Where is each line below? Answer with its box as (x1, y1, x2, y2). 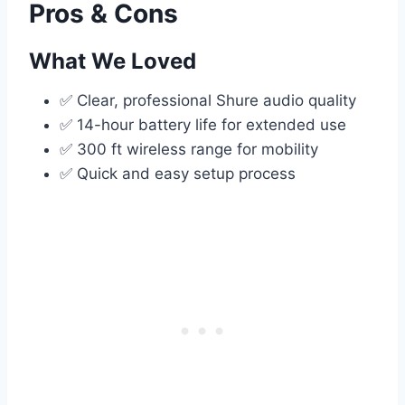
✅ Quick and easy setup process (60, 165, 296, 184)
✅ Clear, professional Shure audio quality (60, 91, 356, 110)
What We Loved (29, 48, 196, 75)
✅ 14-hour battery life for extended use (60, 116, 346, 135)
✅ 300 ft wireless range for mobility (60, 140, 318, 159)
